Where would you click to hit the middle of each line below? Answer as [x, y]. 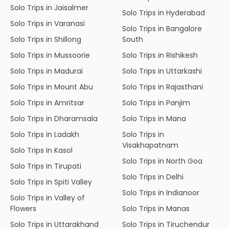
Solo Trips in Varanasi [48, 23]
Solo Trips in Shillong [46, 39]
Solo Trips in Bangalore [162, 28]
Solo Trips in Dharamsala [54, 118]
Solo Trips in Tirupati [46, 166]
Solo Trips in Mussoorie [50, 55]
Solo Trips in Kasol [41, 150]
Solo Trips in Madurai [47, 71]
